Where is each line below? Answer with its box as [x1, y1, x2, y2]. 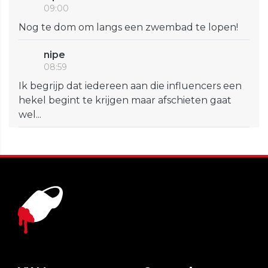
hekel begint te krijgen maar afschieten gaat [19, 94, 232, 106]
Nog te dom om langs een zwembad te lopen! [19, 21, 238, 33]
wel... [19, 108, 41, 120]
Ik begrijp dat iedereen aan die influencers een [19, 80, 242, 92]
